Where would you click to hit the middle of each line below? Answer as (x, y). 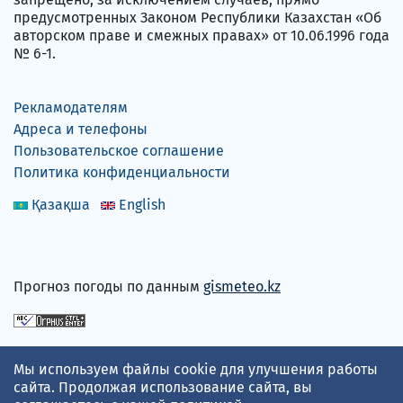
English (142, 205)
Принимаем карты (76, 352)
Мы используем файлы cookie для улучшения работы (196, 369)
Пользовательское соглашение (119, 151)
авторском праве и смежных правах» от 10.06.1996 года (201, 36)
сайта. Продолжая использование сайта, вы (163, 387)
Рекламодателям (71, 108)
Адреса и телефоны (81, 130)
